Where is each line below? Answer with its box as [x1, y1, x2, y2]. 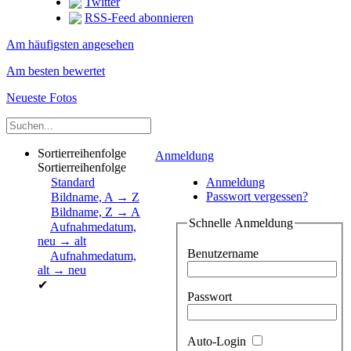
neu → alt [38, 233, 86, 248]
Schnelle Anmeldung [189, 215, 293, 230]
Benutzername [187, 247, 259, 261]
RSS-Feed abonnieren [85, 10, 194, 24]
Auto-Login [187, 335, 249, 349]
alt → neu [38, 262, 86, 277]
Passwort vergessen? [206, 189, 308, 203]
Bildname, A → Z [51, 190, 139, 204]
